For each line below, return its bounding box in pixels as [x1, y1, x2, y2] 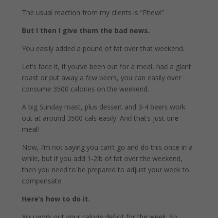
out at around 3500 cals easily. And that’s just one [21, 113, 179, 123]
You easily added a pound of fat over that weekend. [21, 43, 184, 53]
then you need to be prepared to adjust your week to [21, 164, 189, 174]
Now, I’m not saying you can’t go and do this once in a [21, 142, 193, 152]
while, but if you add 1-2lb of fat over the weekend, [21, 153, 182, 163]
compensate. [21, 176, 63, 185]
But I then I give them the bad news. [21, 25, 150, 35]
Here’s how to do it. [21, 194, 90, 203]
